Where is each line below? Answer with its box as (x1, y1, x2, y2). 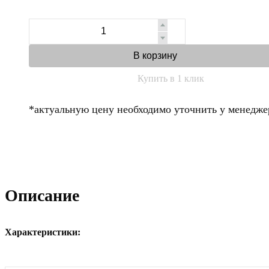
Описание (5, 186, 79, 205)
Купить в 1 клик (137, 73, 204, 83)
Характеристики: (5, 227, 80, 237)
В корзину (133, 50, 177, 61)
